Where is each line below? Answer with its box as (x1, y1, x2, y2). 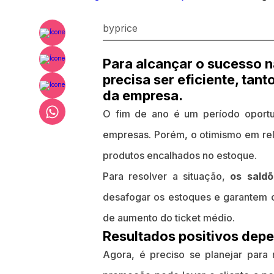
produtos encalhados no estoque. (103, 149, 257, 161)
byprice (103, 22, 138, 34)
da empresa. (103, 87, 183, 103)
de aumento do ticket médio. (103, 212, 235, 224)
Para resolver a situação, (103, 170, 231, 182)
